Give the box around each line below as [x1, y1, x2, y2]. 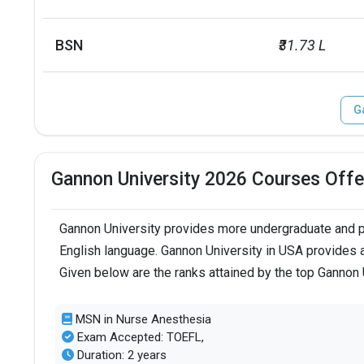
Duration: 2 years [73, 347, 167, 362]
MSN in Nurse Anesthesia [71, 311, 211, 327]
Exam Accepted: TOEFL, [73, 329, 204, 344]
